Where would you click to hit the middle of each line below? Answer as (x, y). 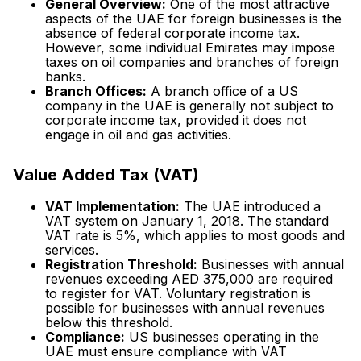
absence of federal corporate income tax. (172, 33)
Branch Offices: (96, 91)
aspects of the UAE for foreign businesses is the (193, 19)
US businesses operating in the (222, 336)
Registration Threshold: (121, 264)
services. (72, 249)
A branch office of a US (222, 91)
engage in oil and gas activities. (138, 135)
